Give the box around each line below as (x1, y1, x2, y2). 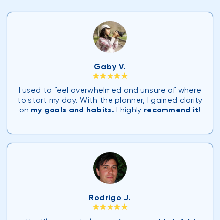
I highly (114, 105, 144, 115)
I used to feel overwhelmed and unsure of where (18, 85, 202, 95)
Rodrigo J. (89, 192, 131, 202)
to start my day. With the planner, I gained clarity (17, 95, 203, 105)
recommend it (143, 105, 199, 115)
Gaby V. (93, 62, 127, 72)
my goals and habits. (30, 105, 114, 115)
